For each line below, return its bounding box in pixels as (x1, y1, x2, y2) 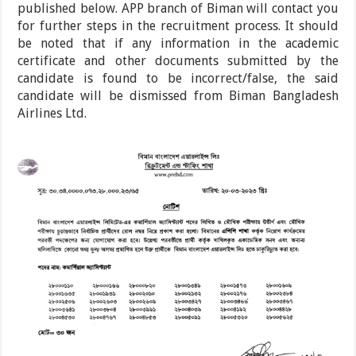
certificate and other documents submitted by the (17, 52, 339, 68)
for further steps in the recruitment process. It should (17, 17, 339, 33)
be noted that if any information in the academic (17, 35, 339, 51)
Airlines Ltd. (17, 105, 87, 121)
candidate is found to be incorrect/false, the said (17, 70, 339, 86)
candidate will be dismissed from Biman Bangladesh (17, 87, 339, 103)
